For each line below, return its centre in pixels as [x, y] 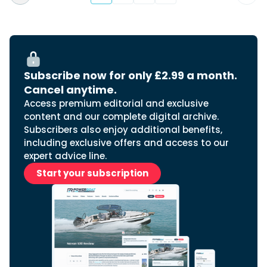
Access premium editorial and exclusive [116, 103]
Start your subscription [92, 173]
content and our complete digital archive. [121, 117]
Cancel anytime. [70, 90]
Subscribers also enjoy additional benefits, [123, 130]
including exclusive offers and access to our [126, 143]
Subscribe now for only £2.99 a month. [131, 75]
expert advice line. [65, 156]
